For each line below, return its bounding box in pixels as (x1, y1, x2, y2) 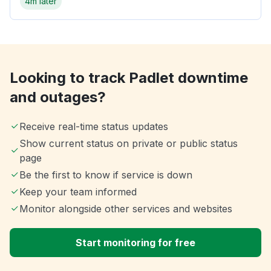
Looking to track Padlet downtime (10, 69, 248, 87)
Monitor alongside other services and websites (19, 203, 232, 215)
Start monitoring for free (76, 237, 195, 249)
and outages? (10, 88, 106, 106)
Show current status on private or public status (19, 137, 238, 150)
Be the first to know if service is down (19, 169, 192, 181)
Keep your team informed (19, 186, 137, 198)
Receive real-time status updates (19, 120, 168, 133)
